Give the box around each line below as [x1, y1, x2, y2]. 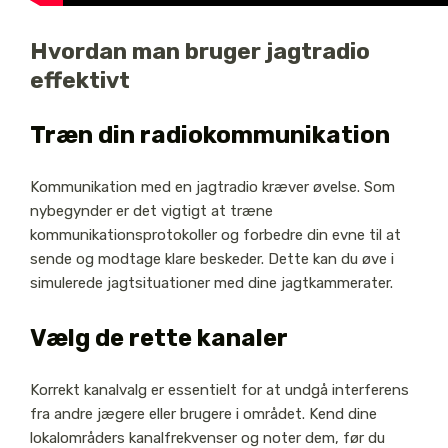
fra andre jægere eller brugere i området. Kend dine [29, 404, 377, 423]
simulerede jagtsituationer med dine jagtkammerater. [29, 274, 393, 293]
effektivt [29, 67, 130, 95]
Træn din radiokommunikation [29, 121, 390, 150]
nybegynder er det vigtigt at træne [29, 202, 273, 221]
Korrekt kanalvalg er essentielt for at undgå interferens [29, 380, 409, 399]
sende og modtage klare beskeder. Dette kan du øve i [29, 250, 394, 269]
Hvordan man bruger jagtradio [29, 38, 370, 66]
